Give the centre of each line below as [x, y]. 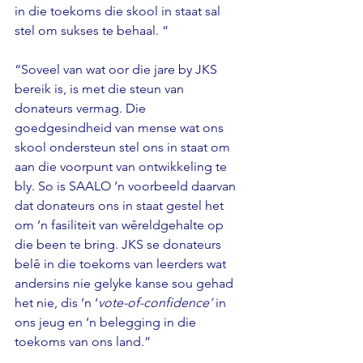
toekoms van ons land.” [83, 342]
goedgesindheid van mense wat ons [121, 128]
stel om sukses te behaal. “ [92, 31]
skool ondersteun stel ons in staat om [124, 147]
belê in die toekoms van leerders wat [122, 264]
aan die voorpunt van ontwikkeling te [122, 167]
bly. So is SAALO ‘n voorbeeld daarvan [127, 186]
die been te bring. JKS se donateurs [120, 245]
